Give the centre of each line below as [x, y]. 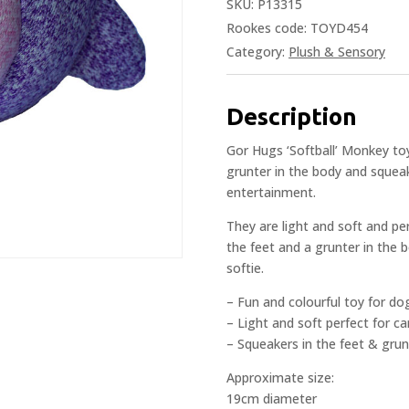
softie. [245, 267]
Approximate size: [280, 377]
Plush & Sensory [337, 51]
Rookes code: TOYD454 [297, 27]
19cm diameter [272, 398]
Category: [257, 51]
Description [292, 116]
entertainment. [271, 192]
